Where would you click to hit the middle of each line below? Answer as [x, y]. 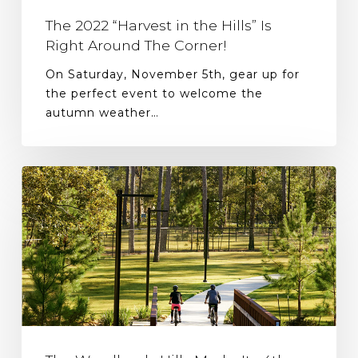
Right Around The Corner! [136, 45]
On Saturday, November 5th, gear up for [172, 74]
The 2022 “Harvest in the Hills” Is [158, 25]
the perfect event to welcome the [154, 93]
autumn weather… [102, 113]
